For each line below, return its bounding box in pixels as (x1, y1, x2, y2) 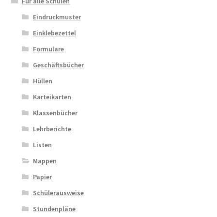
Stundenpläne (32, 204, 76, 213)
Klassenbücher (32, 108, 77, 117)
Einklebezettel (32, 28, 76, 37)
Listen (32, 140, 52, 149)
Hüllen (32, 76, 52, 85)
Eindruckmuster (32, 12, 81, 21)
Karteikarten (32, 92, 71, 101)
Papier (32, 172, 52, 181)
